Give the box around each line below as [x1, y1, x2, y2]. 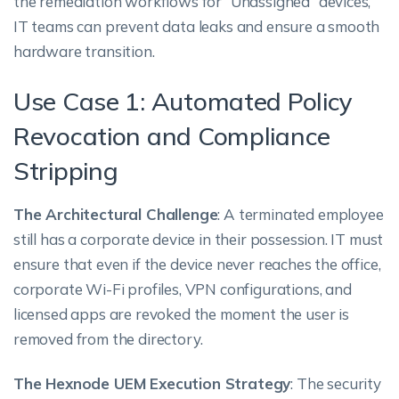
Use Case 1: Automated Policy [13, 85, 354, 117]
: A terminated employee [217, 205, 384, 224]
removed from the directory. [13, 330, 203, 348]
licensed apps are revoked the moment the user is [13, 305, 349, 323]
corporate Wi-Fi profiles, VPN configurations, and [13, 280, 352, 298]
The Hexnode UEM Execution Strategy [13, 374, 291, 393]
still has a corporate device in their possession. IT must [13, 230, 384, 248]
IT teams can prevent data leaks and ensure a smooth [13, 17, 380, 36]
